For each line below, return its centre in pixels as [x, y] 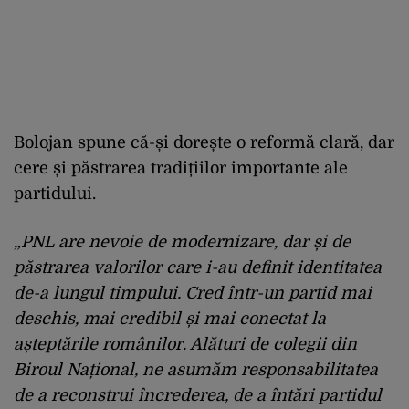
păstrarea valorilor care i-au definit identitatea [198, 268]
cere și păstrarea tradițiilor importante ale [181, 168]
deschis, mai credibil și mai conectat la [170, 319]
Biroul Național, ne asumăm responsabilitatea [196, 370]
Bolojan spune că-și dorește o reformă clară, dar [204, 143]
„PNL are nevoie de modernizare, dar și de [182, 242]
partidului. [55, 194]
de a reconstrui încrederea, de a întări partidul [198, 396]
